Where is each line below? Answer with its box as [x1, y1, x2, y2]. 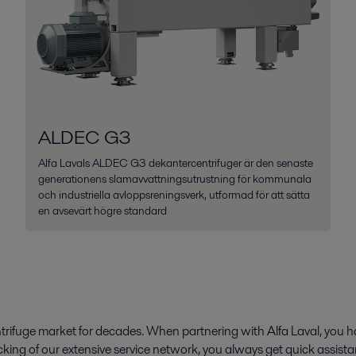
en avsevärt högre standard [37, 202, 167, 219]
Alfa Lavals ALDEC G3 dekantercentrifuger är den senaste [37, 154, 313, 171]
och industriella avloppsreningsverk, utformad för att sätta [37, 186, 310, 203]
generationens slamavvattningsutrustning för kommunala [37, 170, 311, 187]
